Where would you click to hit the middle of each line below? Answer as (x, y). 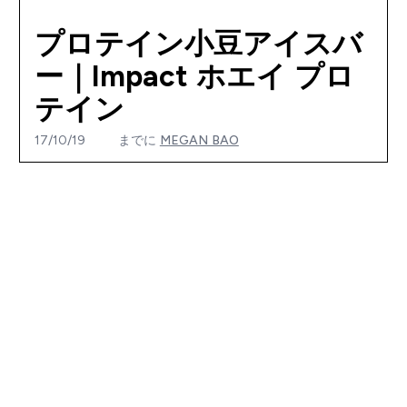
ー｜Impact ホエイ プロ (194, 77)
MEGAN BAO (199, 140)
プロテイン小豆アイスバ (198, 44)
